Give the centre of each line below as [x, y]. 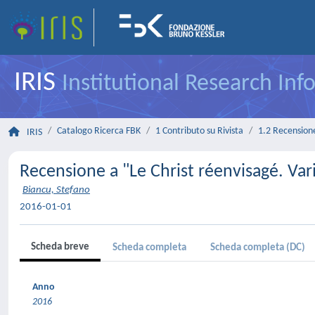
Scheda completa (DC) [258, 248]
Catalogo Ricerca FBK [99, 131]
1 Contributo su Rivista [199, 131]
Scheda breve [60, 247]
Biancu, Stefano [56, 190]
